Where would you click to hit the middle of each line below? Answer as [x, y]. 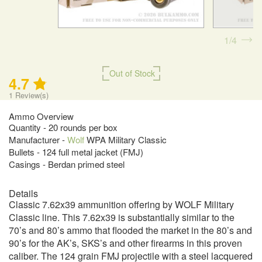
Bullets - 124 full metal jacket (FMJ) [76, 152]
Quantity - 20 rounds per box [63, 127]
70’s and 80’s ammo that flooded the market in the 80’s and [130, 230]
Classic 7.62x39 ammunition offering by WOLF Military [121, 205]
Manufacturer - [38, 140]
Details [23, 194]
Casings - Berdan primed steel [67, 164]
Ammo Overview [41, 116]
